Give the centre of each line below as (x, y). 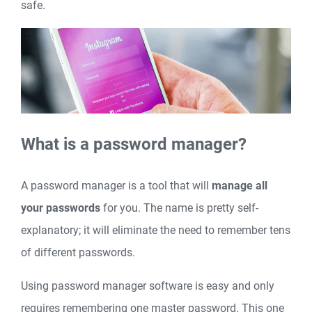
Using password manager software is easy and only (148, 286)
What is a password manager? (134, 144)
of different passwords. (78, 252)
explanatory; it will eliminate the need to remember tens (156, 230)
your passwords (61, 208)
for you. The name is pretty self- (179, 208)
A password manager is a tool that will (116, 185)
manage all (240, 185)
